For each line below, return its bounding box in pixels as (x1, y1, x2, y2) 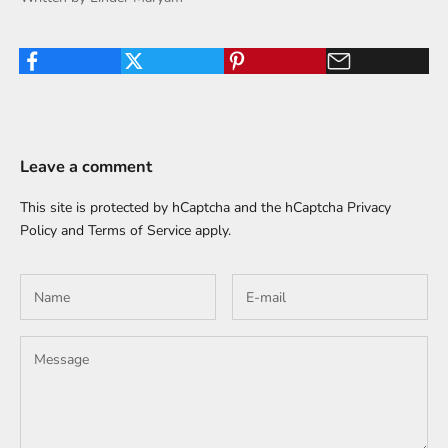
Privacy (347, 198, 391, 218)
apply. (191, 221, 231, 241)
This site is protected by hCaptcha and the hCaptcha (20, 198, 347, 218)
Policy (20, 221, 57, 241)
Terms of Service (88, 221, 191, 241)
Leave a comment (20, 155, 152, 179)
